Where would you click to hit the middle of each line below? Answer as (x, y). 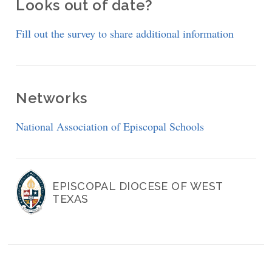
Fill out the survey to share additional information (125, 34)
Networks (52, 98)
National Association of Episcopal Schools (110, 127)
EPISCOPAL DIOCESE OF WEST (138, 186)
